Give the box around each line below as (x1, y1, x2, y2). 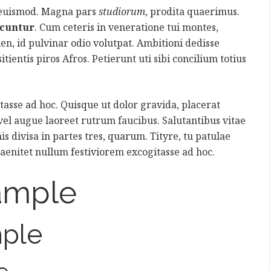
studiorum (99, 4, 145, 18)
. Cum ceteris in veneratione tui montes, (34, 20, 218, 34)
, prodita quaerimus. (145, 4, 240, 18)
